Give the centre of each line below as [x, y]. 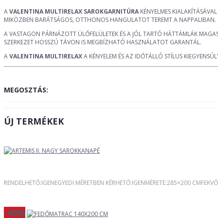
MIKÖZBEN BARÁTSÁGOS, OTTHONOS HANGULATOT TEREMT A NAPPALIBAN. [110, 20]
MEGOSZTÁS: [26, 90]
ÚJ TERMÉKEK [34, 121]
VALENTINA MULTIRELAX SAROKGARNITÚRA [74, 12]
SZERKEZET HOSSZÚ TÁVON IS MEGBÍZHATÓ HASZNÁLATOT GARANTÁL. [103, 42]
